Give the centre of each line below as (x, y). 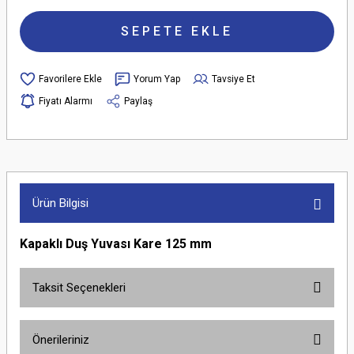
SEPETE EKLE (177, 31)
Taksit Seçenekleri (79, 288)
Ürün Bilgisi (60, 203)
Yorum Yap (157, 79)
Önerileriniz (61, 340)
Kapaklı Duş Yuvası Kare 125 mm (116, 244)
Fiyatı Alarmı (66, 101)
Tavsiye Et (233, 79)
